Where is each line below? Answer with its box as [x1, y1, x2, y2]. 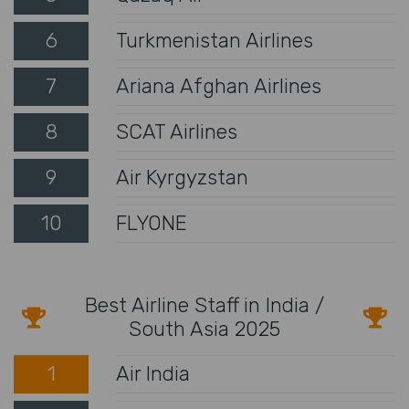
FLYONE [116, 210, 187, 236]
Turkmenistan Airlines [116, 27, 313, 53]
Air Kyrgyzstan [116, 164, 248, 190]
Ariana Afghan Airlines [116, 73, 321, 99]
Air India [116, 361, 190, 386]
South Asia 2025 [129, 316, 280, 341]
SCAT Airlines [116, 119, 237, 144]
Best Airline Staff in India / [85, 292, 324, 318]
